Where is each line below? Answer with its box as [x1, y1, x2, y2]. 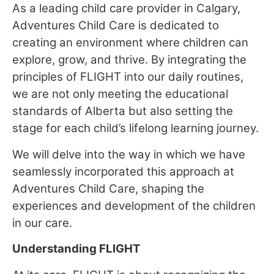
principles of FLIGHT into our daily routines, [12, 70, 243, 84]
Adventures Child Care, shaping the [12, 181, 204, 196]
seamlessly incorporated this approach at [12, 164, 234, 179]
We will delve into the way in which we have [12, 147, 245, 161]
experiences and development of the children [12, 198, 256, 213]
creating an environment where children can [12, 35, 248, 50]
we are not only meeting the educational [12, 87, 228, 102]
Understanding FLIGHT [12, 242, 140, 256]
